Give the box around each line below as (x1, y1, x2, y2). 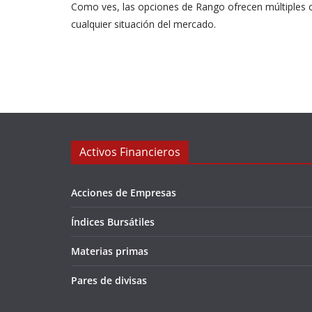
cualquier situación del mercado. (71, 17, 216, 31)
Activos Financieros (79, 144, 180, 159)
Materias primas (71, 244, 148, 258)
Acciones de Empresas (71, 186, 176, 199)
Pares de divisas (71, 274, 147, 287)
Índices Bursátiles (71, 215, 155, 228)
